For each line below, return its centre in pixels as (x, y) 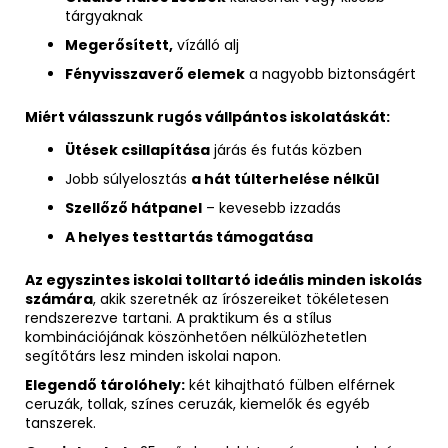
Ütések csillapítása (137, 150)
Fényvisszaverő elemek (155, 74)
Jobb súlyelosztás (128, 179)
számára (59, 299)
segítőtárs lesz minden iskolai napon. (153, 356)
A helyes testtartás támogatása (189, 237)
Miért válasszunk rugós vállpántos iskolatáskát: (207, 117)
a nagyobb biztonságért (330, 74)
